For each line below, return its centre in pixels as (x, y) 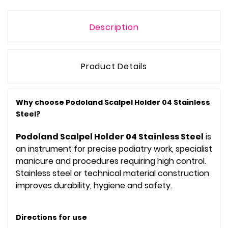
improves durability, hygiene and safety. (94, 185)
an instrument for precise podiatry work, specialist (114, 149)
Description (114, 27)
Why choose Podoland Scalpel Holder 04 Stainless (113, 102)
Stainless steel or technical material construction (112, 173)
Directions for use (51, 218)
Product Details (114, 66)
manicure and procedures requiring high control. (111, 161)
